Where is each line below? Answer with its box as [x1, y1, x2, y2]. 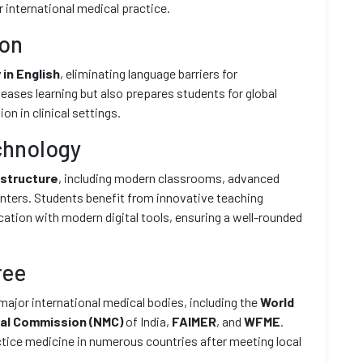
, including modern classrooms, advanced [58, 170, 280, 186]
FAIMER [172, 314, 216, 329]
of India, [123, 314, 172, 329]
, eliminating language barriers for [60, 66, 237, 81]
